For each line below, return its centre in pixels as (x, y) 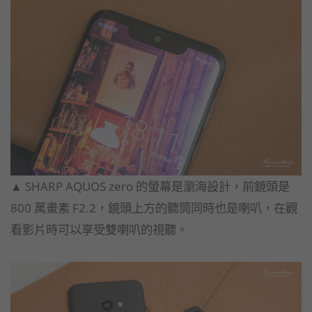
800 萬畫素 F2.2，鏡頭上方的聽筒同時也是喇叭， (142, 208)
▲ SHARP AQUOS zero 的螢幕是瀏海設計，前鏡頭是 (150, 186)
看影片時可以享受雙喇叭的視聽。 (99, 229)
